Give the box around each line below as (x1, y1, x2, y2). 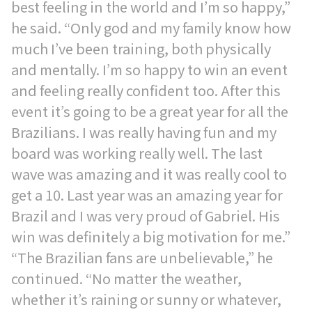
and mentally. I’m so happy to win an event (11, 59, 288, 79)
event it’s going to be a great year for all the (11, 101, 288, 121)
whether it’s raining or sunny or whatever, (11, 289, 281, 309)
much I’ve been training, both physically (11, 38, 271, 58)
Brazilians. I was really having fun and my (11, 122, 276, 142)
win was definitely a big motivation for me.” (11, 226, 290, 247)
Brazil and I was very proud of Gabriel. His (11, 205, 280, 226)
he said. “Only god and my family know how (11, 17, 291, 38)
